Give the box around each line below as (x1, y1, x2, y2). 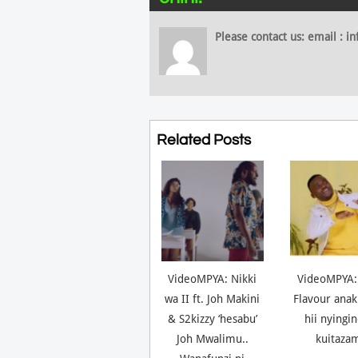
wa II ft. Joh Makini (165, 292, 261, 306)
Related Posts (156, 132, 251, 148)
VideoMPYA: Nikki (168, 272, 257, 286)
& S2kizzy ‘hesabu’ (167, 312, 257, 326)
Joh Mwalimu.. (176, 332, 249, 346)
